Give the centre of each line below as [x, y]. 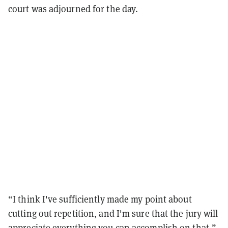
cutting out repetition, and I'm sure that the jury [106, 213]
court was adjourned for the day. [73, 9]
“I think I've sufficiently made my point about [100, 199]
